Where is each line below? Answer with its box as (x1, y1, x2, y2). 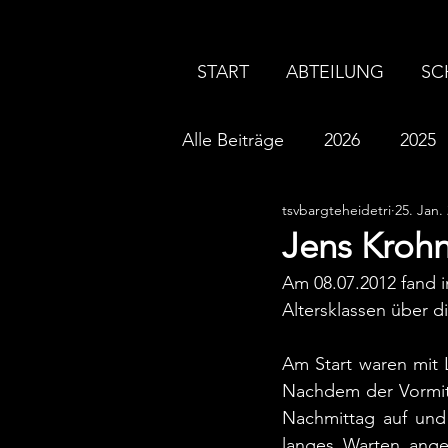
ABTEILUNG (286, 61, 384, 83)
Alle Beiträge (182, 128, 284, 151)
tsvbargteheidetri (282, 201, 391, 219)
